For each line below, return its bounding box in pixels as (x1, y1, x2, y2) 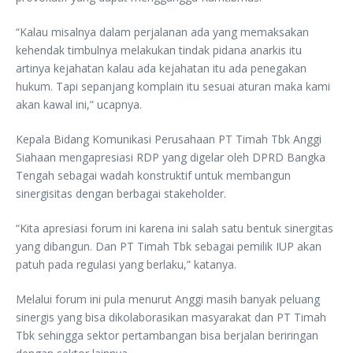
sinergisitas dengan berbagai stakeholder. (16, 185, 226, 201)
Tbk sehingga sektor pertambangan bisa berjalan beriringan (16, 327, 318, 343)
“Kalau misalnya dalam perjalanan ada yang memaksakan (16, 24, 309, 39)
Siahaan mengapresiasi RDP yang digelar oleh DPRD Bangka (16, 149, 325, 165)
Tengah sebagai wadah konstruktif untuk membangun (16, 167, 291, 183)
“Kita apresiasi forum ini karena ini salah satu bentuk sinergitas (16, 220, 333, 236)
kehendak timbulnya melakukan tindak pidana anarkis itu (16, 42, 302, 58)
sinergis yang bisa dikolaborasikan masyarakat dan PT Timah (16, 309, 326, 325)
